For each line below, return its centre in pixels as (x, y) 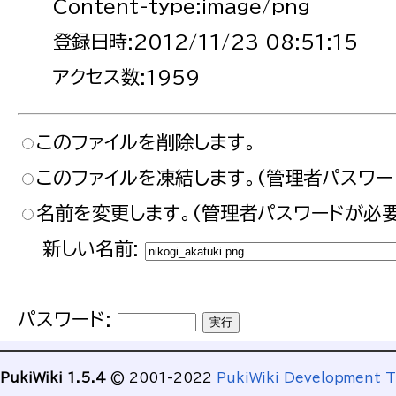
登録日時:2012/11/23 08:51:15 (206, 42)
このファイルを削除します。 (146, 142)
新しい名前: (91, 248)
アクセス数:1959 (126, 77)
